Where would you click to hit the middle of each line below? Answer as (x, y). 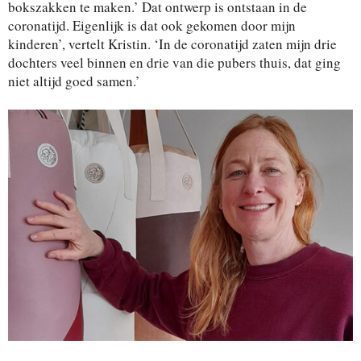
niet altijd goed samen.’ (74, 81)
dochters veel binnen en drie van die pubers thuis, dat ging (174, 63)
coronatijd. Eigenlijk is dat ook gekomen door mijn (152, 26)
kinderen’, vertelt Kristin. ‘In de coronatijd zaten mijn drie (172, 44)
